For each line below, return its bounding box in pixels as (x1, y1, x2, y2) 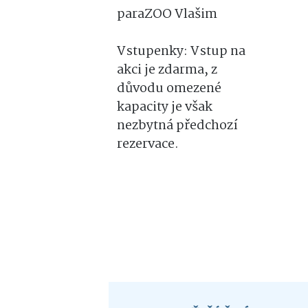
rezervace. (117, 134, 179, 155)
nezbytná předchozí (117, 115, 238, 136)
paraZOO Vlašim (117, 4, 217, 25)
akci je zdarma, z (117, 60, 217, 80)
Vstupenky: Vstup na (117, 41, 245, 62)
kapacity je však (117, 97, 212, 118)
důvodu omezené (117, 78, 221, 99)
